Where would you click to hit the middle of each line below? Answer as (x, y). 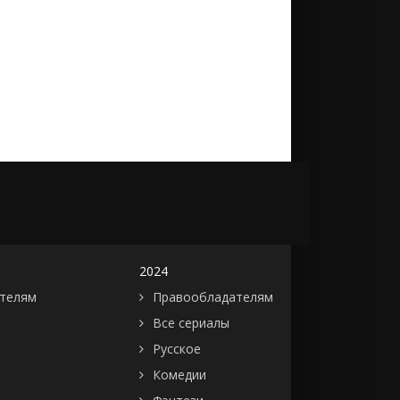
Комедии (179, 375)
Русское (177, 349)
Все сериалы (191, 323)
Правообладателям (213, 297)
